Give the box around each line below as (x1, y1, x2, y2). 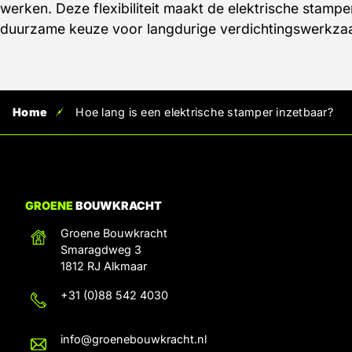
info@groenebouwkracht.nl (60, 332, 207, 346)
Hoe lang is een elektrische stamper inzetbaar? (75, 105, 333, 119)
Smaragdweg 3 (60, 242, 141, 256)
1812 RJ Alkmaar (60, 258, 147, 273)
